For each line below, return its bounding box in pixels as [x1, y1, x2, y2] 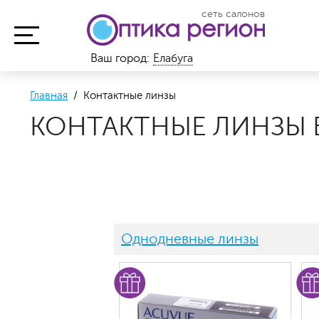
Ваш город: [90, 52, 150, 65]
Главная [30, 90, 68, 102]
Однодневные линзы [121, 231, 258, 247]
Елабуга [153, 52, 193, 65]
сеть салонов [202, 9, 265, 19]
